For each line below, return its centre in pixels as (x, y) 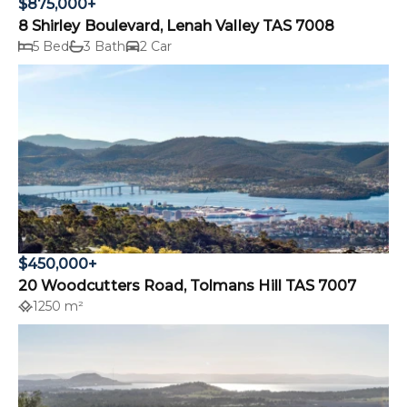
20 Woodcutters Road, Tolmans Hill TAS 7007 (188, 286)
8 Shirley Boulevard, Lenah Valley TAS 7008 (177, 26)
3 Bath (105, 47)
